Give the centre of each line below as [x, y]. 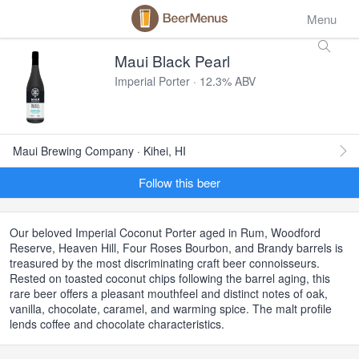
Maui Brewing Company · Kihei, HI [99, 151]
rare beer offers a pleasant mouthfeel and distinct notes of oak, [169, 293]
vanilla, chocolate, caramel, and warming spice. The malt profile [171, 309]
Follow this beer [179, 182]
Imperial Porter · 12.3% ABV [185, 81]
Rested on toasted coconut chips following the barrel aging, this [170, 278]
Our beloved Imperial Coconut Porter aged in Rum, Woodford [165, 232]
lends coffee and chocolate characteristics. [117, 324]
